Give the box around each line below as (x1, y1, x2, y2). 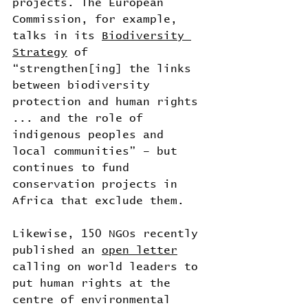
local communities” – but (12, 146, 184, 157)
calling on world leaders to (12, 261, 205, 273)
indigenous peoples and (12, 129, 170, 141)
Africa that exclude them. (12, 195, 184, 207)
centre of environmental (12, 294, 177, 306)
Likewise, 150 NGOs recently (12, 228, 205, 240)
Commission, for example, (12, 14, 184, 25)
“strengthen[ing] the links (12, 63, 198, 75)
